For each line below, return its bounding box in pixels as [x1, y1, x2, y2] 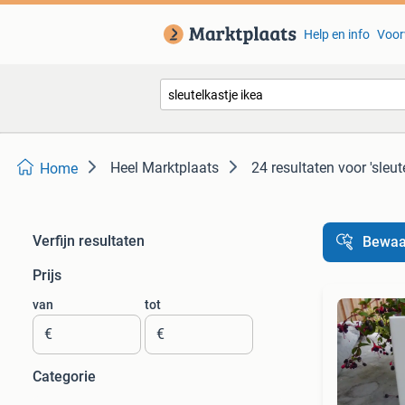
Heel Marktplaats [110, 159, 219, 176]
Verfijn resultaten [33, 232, 145, 250]
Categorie [33, 368, 96, 385]
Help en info [303, 27, 370, 42]
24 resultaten [251, 159, 334, 176]
